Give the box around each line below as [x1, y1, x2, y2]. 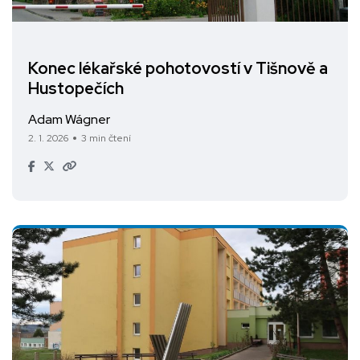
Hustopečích [28, 78, 124, 100]
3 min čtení [81, 131, 131, 145]
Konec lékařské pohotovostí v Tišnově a [28, 58, 328, 80]
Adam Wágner [28, 110, 110, 128]
